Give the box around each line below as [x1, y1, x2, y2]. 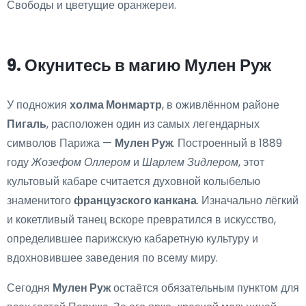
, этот [238, 154, 264, 171]
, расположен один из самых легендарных [46, 116, 260, 133]
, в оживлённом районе [162, 97, 279, 113]
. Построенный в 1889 [173, 135, 282, 152]
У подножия [7, 97, 70, 113]
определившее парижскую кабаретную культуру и [7, 231, 258, 247]
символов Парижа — [7, 135, 115, 152]
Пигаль [7, 116, 46, 133]
